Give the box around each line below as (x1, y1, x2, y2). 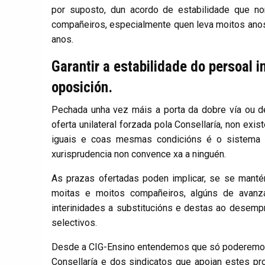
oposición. (51, 79, 112, 96)
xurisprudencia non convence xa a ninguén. (51, 148, 228, 160)
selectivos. (51, 217, 97, 229)
